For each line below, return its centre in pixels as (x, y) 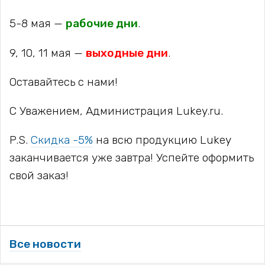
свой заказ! (39, 176)
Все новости (45, 244)
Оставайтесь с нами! (64, 82)
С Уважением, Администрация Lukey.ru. (116, 111)
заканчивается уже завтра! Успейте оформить (132, 158)
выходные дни (127, 53)
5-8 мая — (38, 24)
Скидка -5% (62, 140)
